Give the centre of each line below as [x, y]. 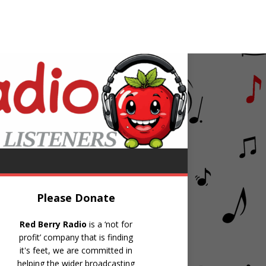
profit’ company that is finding [76, 237]
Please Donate [76, 197]
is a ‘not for [109, 224]
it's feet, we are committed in [76, 250]
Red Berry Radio [53, 224]
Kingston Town [55, 37]
